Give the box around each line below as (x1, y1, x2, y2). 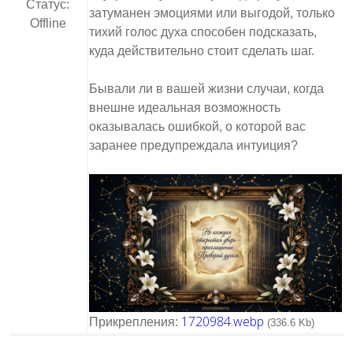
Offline (29, 17, 66, 30)
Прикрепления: (89, 315, 181, 329)
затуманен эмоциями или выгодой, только (89, 6, 335, 20)
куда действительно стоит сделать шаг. (89, 44, 314, 58)
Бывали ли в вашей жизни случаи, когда (89, 82, 324, 95)
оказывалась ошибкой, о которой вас (89, 120, 306, 133)
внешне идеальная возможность (89, 101, 281, 114)
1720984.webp (181, 313, 264, 331)
